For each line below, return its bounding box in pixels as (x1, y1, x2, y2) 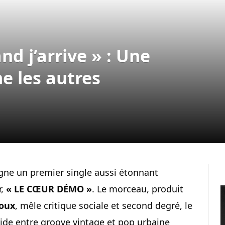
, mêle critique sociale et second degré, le (15, 199, 192, 211)
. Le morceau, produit (92, 182, 183, 195)
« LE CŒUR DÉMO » (6, 182, 92, 195)
